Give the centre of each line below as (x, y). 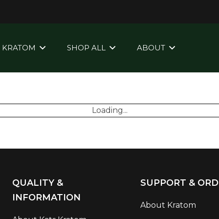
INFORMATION (46, 197)
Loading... (109, 110)
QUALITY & (37, 183)
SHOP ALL (86, 48)
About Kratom (168, 205)
